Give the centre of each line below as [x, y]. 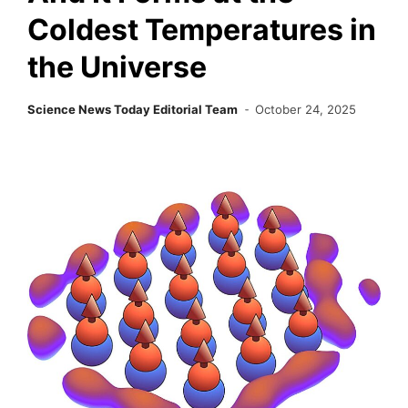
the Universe [117, 67]
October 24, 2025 [306, 109]
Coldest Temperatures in [202, 30]
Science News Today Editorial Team [133, 109]
